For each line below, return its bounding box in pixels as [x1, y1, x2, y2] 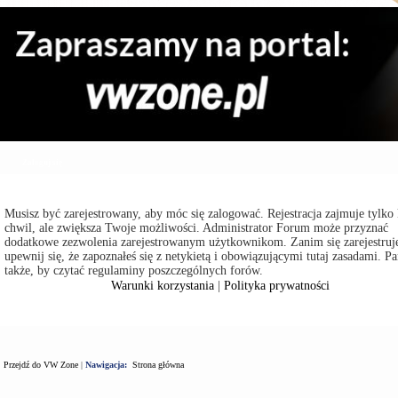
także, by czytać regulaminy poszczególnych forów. [4, 263, 263, 277]
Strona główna [132, 359, 184, 370]
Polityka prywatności [224, 278, 330, 292]
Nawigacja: [85, 359, 127, 370]
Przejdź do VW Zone [4, 359, 78, 370]
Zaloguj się [22, 157, 62, 167]
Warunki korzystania [111, 278, 215, 292]
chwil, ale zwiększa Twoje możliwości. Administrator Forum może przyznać [4, 220, 388, 235]
